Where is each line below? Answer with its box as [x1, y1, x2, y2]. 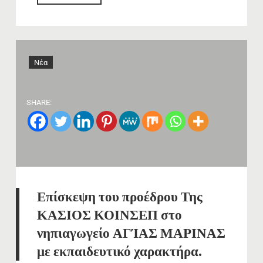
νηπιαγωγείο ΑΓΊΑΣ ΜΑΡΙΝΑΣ [37, 224, 225, 243]
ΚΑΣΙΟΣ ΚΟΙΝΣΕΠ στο [37, 205, 182, 225]
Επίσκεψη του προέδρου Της [37, 187, 203, 207]
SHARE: [26, 98, 52, 107]
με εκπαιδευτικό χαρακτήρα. [37, 242, 202, 261]
